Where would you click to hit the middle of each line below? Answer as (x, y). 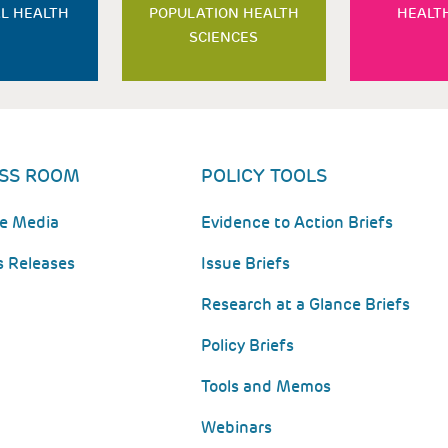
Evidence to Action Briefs (297, 222)
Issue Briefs (246, 263)
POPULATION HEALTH (223, 13)
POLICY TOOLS (264, 175)
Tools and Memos (266, 386)
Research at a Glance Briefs (306, 304)
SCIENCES (224, 37)
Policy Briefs (248, 345)
